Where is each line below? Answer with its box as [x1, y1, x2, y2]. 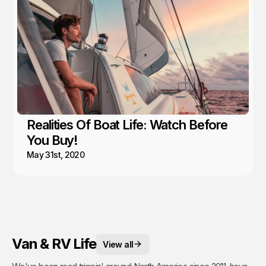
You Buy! [27, 132, 78, 148]
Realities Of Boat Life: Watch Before [27, 116, 228, 132]
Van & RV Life [12, 235, 96, 253]
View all [103, 239, 134, 249]
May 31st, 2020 [27, 149, 85, 160]
